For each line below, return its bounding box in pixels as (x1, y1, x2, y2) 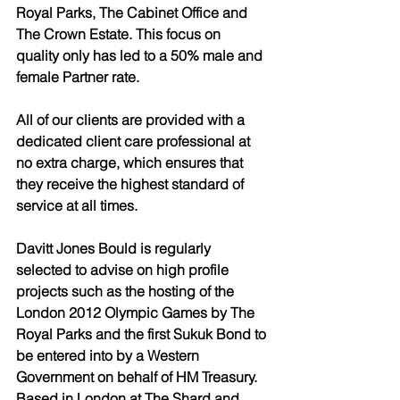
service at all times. (16, 196, 141, 214)
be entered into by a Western (16, 346, 203, 364)
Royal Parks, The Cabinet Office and (16, 3, 251, 21)
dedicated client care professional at (16, 131, 254, 150)
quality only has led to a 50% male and (16, 46, 266, 64)
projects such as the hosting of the (16, 281, 237, 300)
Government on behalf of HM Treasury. (16, 367, 261, 386)
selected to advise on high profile (16, 260, 232, 279)
